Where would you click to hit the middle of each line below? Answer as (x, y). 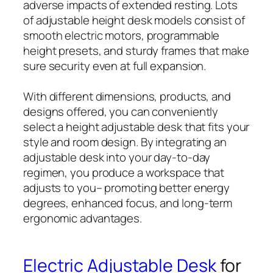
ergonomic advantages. (83, 218)
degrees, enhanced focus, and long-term (128, 203)
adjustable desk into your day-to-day (117, 158)
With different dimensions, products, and (127, 97)
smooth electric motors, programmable (122, 36)
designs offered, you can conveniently (121, 112)
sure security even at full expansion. (115, 66)
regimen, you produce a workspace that (124, 173)
